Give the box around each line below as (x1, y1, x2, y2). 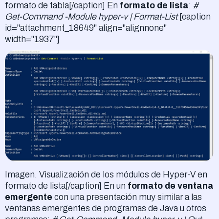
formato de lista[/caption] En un (5, 180, 128, 191)
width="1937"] (5, 34, 60, 44)
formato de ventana (128, 180, 214, 191)
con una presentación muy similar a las (52, 192, 202, 202)
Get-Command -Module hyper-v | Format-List (5, 11, 177, 22)
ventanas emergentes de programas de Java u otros (5, 203, 206, 213)
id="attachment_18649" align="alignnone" (5, 22, 167, 33)
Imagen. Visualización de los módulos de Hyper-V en (5, 169, 207, 179)
